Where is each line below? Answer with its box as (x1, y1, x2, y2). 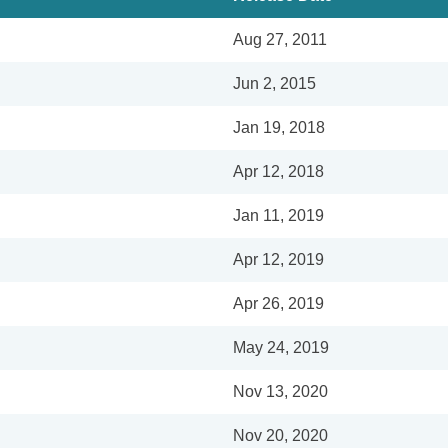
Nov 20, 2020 (233, 427, 328, 444)
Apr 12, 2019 (233, 251, 324, 268)
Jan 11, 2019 (233, 207, 324, 224)
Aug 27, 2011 (233, 31, 327, 48)
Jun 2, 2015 (233, 75, 316, 92)
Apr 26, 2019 (233, 295, 324, 312)
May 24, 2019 (233, 339, 329, 356)
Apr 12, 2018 (233, 163, 324, 180)
